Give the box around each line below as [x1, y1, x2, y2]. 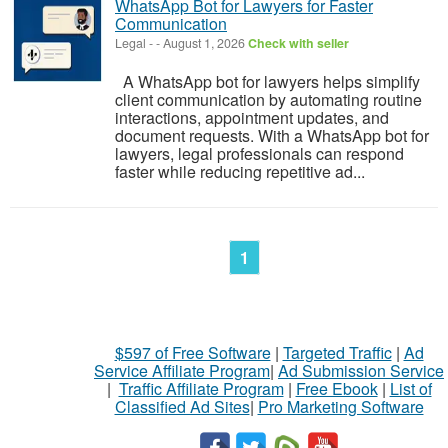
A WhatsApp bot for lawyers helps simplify [115, 69, 420, 93]
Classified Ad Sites [114, 394, 250, 418]
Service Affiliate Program [94, 358, 270, 382]
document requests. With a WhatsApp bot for [115, 123, 429, 147]
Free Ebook [295, 376, 378, 400]
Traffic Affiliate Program [118, 376, 284, 400]
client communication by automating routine [115, 87, 422, 111]
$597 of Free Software [114, 340, 271, 364]
